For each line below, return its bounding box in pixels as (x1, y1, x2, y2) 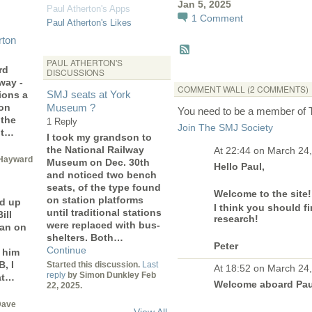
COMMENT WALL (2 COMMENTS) (178, 83, 309, 95)
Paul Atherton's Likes (47, 17, 132, 29)
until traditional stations (47, 207, 162, 219)
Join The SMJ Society (178, 122, 273, 134)
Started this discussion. (47, 260, 142, 270)
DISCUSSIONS (47, 66, 104, 79)
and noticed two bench (47, 169, 157, 181)
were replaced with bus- (47, 219, 160, 231)
